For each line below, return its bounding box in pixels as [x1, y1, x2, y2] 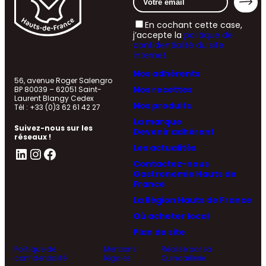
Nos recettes [133, 84, 192, 96]
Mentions [103, 244, 137, 255]
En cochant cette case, [145, 19, 242, 31]
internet [133, 49, 166, 62]
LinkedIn [14, 143, 23, 163]
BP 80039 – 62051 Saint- [14, 84, 102, 95]
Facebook [42, 143, 50, 163]
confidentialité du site [133, 39, 224, 52]
